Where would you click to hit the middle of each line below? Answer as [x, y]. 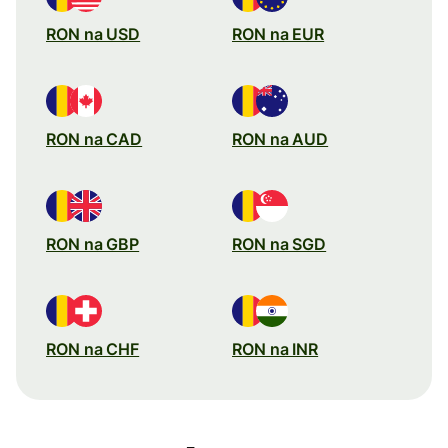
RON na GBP [93, 243]
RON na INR [275, 348]
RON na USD [93, 33]
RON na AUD [280, 138]
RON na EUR [278, 33]
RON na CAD [94, 138]
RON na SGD [279, 243]
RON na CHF [93, 348]
